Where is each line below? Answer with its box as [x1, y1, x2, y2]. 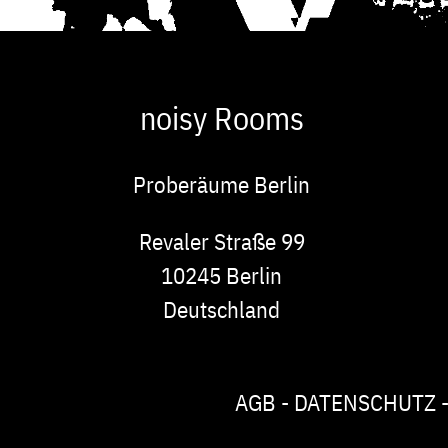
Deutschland [163, 294, 281, 325]
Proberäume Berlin [133, 169, 311, 200]
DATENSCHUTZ [294, 387, 436, 418]
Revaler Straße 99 [138, 226, 305, 257]
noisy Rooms [139, 97, 304, 140]
